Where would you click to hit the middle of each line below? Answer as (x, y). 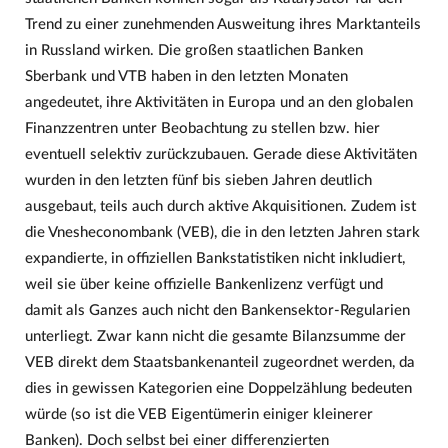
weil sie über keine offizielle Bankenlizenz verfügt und (203, 285)
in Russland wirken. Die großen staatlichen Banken (193, 51)
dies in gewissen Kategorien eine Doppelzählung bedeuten (218, 389)
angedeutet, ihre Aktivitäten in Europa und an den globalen (218, 103)
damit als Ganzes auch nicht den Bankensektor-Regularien (217, 311)
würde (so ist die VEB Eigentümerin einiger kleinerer (198, 415)
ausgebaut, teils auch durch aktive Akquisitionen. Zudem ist (220, 207)
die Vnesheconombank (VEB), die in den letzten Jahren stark (222, 233)
